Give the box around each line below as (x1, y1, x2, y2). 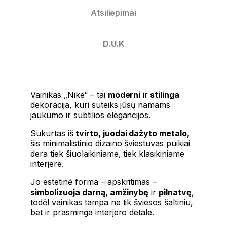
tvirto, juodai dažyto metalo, (73, 128, 190, 139)
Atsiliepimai (90, 8, 137, 18)
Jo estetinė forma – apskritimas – (30, 177, 157, 187)
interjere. (30, 159, 64, 169)
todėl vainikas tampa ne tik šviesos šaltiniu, (30, 197, 194, 208)
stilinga (148, 90, 180, 100)
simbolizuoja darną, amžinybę (30, 187, 149, 198)
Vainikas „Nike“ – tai (30, 90, 108, 100)
